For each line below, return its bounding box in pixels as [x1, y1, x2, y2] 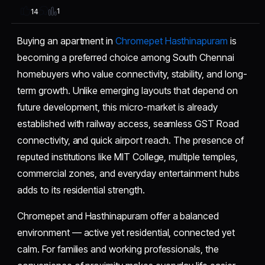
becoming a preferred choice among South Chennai [17, 51, 234, 63]
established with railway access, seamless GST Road [17, 117, 239, 130]
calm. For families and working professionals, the [17, 243, 219, 255]
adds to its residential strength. [17, 183, 145, 196]
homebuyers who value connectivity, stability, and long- [17, 67, 247, 80]
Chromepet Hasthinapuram [115, 34, 228, 47]
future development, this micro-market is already [17, 101, 218, 113]
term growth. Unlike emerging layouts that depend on [17, 84, 238, 96]
